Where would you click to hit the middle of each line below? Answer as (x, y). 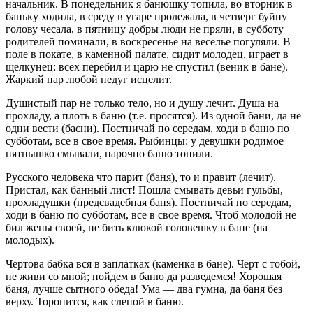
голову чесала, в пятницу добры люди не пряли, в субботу (145, 29)
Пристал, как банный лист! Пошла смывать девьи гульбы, (144, 190)
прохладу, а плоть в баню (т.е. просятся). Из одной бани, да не (153, 116)
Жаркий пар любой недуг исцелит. (89, 80)
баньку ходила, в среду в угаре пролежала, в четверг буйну (146, 17)
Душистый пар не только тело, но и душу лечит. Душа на (142, 103)
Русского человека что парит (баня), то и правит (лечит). (141, 177)
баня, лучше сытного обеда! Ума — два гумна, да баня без (144, 289)
